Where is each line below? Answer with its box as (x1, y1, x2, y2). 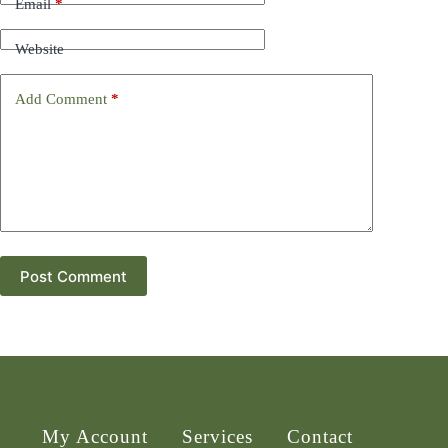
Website (15, 40, 64, 57)
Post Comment (20, 266, 127, 286)
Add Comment (15, 90, 107, 107)
